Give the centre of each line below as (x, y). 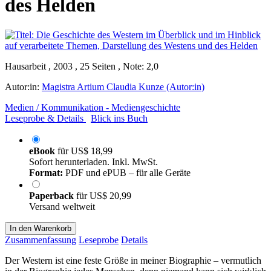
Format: (46, 172)
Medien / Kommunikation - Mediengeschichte (93, 107)
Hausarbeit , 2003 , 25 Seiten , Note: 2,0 (82, 66)
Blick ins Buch (119, 118)
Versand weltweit (62, 206)
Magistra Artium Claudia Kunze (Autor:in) (123, 87)
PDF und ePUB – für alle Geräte (127, 172)
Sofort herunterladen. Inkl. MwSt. (93, 162)
